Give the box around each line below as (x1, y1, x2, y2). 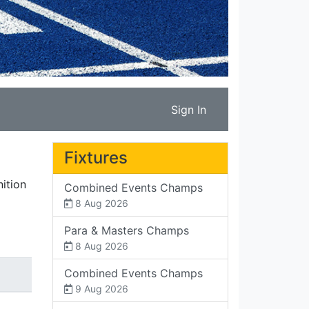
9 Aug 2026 (72, 283, 128, 295)
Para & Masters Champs (64, 223, 189, 237)
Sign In (171, 103, 206, 117)
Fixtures (64, 148, 128, 168)
